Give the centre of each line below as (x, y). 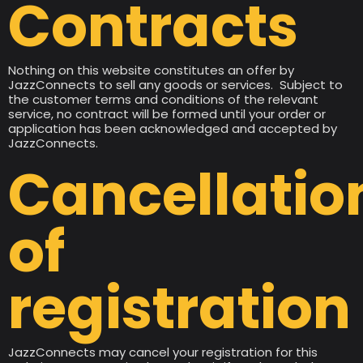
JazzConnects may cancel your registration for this (163, 352)
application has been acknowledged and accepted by (173, 128)
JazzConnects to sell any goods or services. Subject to (175, 85)
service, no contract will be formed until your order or (167, 114)
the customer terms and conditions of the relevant (163, 99)
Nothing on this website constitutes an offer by (151, 70)
